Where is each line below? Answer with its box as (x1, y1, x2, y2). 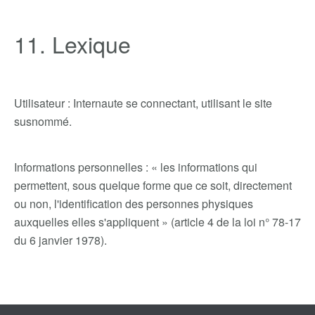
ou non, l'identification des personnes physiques (14, 195, 253, 212)
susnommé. (14, 113, 72, 129)
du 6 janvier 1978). (14, 232, 107, 248)
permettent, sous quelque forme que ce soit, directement (14, 177, 292, 193)
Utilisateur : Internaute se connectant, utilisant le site (14, 95, 272, 111)
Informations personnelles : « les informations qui (14, 159, 257, 175)
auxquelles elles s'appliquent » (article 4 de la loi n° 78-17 (14, 214, 301, 230)
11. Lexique (14, 27, 131, 60)
